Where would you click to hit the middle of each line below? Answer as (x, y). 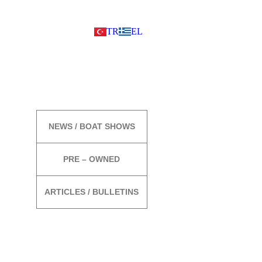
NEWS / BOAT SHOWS (92, 126)
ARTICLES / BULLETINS (92, 192)
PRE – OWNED (92, 159)
